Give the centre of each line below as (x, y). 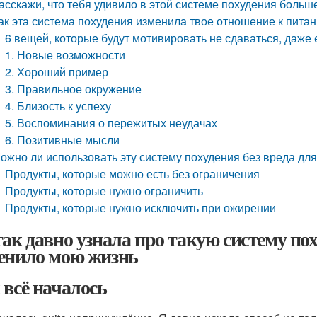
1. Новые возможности (65, 55)
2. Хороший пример (57, 72)
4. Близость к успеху (58, 106)
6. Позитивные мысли (63, 140)
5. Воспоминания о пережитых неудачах (111, 123)
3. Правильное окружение (74, 89)
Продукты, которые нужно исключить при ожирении (141, 208)
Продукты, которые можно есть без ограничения (133, 174)
